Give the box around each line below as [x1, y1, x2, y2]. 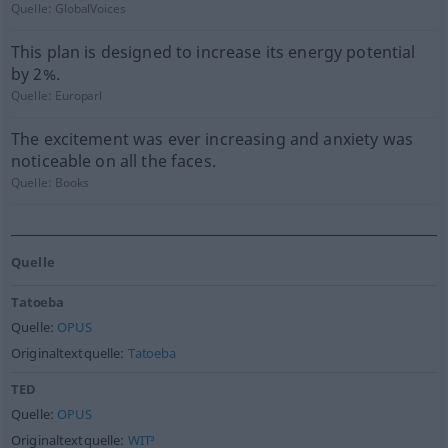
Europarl [55, 87, 103, 104]
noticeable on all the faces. [10, 150, 216, 172]
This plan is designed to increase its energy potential [10, 41, 416, 63]
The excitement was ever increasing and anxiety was [10, 128, 413, 150]
